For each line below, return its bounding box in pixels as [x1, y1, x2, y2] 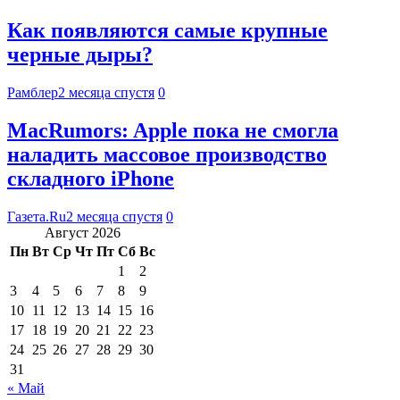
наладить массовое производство [7, 142, 327, 166]
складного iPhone [7, 166, 174, 190]
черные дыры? [7, 43, 153, 67]
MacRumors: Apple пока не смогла [7, 118, 338, 142]
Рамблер [7, 84, 58, 100]
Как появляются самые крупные [7, 19, 328, 43]
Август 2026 [45, 224, 121, 240]
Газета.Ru [7, 208, 66, 224]
